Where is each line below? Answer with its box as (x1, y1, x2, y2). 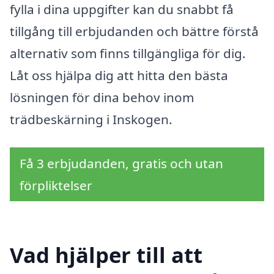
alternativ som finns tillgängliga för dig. (10, 45, 246, 62)
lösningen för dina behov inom (10, 89, 194, 106)
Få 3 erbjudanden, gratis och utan (20, 154, 223, 172)
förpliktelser (20, 176, 92, 194)
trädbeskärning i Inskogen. (10, 111, 172, 128)
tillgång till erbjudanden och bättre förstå (10, 23, 259, 40)
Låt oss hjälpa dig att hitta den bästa (10, 67, 228, 84)
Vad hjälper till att (10, 240, 202, 269)
